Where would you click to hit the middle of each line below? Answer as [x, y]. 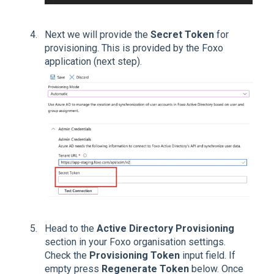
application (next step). [93, 62]
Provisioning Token [135, 256]
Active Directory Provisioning [165, 229]
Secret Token [182, 35]
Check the [67, 256]
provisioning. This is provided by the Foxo [134, 48]
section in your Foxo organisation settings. [135, 242]
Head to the [71, 229]
